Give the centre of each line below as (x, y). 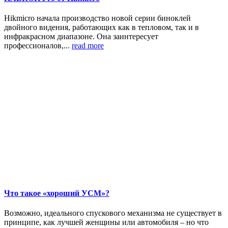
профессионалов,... (38, 45)
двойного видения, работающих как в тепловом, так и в (102, 27)
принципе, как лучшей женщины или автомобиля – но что (106, 222)
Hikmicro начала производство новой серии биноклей (97, 18)
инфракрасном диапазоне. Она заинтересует (81, 36)
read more (88, 45)
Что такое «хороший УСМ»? (57, 193)
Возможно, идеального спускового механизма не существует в (113, 213)
